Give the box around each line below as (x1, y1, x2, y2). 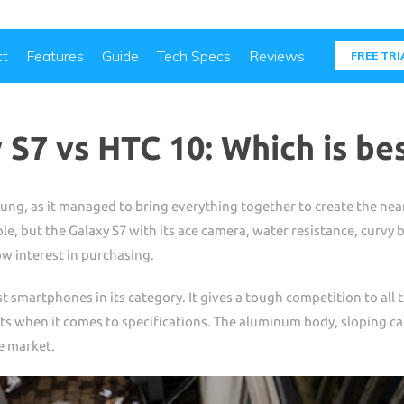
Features (25, 47, 84, 65)
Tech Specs (156, 47, 231, 65)
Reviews (248, 47, 305, 65)
